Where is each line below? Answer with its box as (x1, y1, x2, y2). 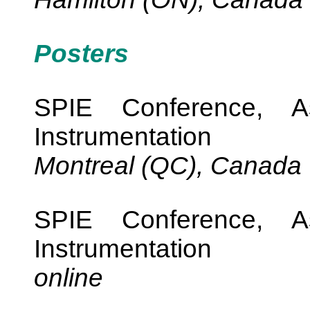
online (34, 264, 103, 292)
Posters (34, 39, 129, 68)
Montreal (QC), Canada (34, 152, 302, 180)
